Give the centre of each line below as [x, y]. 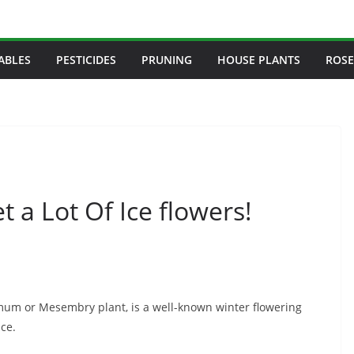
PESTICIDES [86, 60]
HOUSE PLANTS [259, 60]
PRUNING [167, 60]
